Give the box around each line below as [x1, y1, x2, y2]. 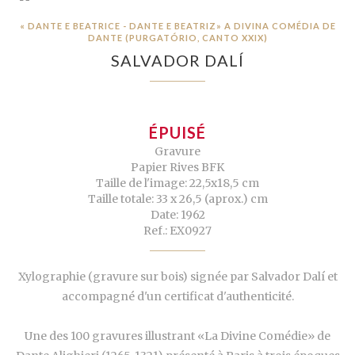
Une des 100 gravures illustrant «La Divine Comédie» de [25, 328, 330, 343]
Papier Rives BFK [131, 159, 224, 174]
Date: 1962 [150, 207, 205, 222]
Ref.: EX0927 [143, 223, 212, 238]
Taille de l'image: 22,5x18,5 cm [96, 175, 259, 190]
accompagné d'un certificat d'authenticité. [61, 288, 294, 303]
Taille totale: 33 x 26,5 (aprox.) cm [87, 191, 268, 206]
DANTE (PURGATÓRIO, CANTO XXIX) [87, 32, 268, 43]
